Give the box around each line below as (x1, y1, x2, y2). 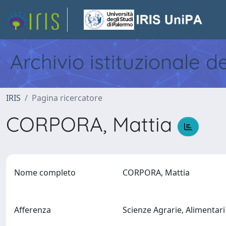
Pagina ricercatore (32, 92, 102, 103)
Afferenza (14, 204, 51, 215)
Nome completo (14, 167, 76, 178)
